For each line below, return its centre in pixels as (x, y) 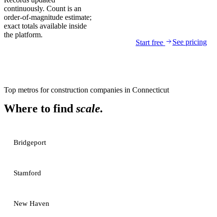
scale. (90, 108)
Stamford (27, 173)
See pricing (190, 42)
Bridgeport (30, 142)
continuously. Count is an (43, 8)
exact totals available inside (45, 26)
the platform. (23, 35)
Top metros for (27, 90)
